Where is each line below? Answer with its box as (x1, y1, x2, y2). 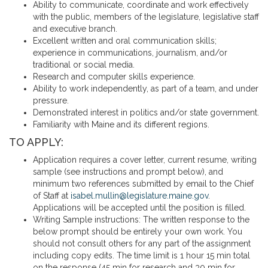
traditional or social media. (33, 60, 135, 69)
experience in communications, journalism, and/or (33, 48, 227, 57)
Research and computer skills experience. (33, 72, 195, 81)
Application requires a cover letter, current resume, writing (33, 155, 257, 165)
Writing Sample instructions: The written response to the (33, 215, 249, 224)
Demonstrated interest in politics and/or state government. (33, 108, 259, 117)
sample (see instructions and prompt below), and (33, 167, 223, 176)
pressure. (33, 96, 69, 105)
